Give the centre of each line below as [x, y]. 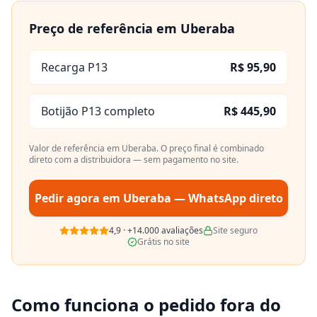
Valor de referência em [75, 148]
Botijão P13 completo [98, 111]
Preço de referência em [105, 28]
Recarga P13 [74, 67]
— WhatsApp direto [227, 198]
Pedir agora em [79, 198]
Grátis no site [163, 242]
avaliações [181, 230]
